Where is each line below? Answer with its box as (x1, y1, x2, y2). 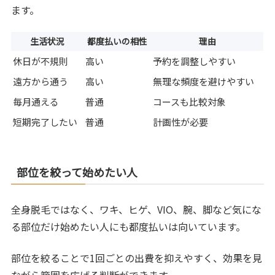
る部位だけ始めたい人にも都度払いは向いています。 (11, 219, 246, 234)
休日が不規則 (13, 55, 69, 68)
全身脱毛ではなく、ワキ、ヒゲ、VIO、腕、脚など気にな (11, 202, 262, 217)
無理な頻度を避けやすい (153, 75, 255, 88)
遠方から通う (13, 75, 69, 88)
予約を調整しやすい (153, 55, 236, 68)
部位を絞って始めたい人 (17, 164, 138, 180)
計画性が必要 (153, 115, 209, 129)
